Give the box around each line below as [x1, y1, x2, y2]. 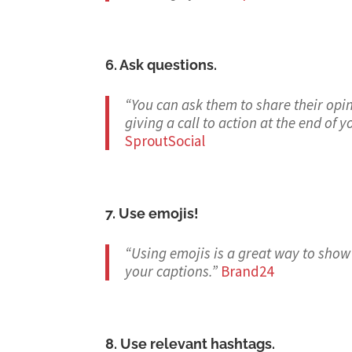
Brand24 [221, 262, 274, 281]
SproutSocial [125, 131, 206, 151]
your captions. [125, 262, 212, 281]
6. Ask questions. [105, 57, 218, 74]
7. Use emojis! [105, 205, 200, 222]
